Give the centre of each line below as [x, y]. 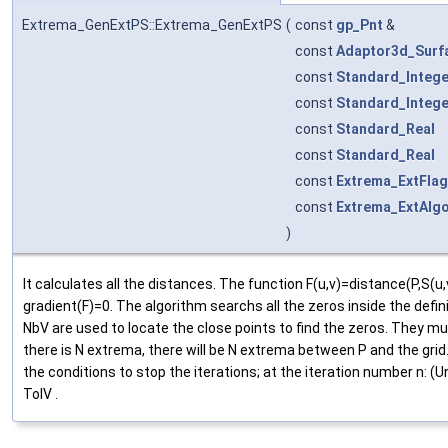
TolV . [40, 394]
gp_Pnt [359, 25]
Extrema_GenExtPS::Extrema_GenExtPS [152, 25]
